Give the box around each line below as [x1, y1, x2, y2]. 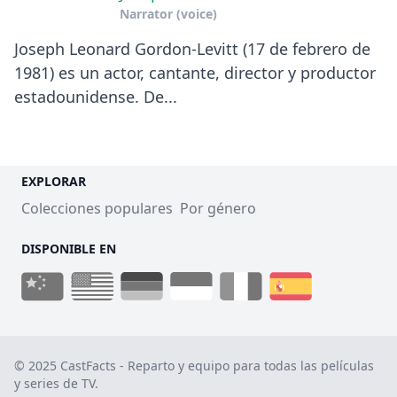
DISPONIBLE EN [21, 239, 116, 257]
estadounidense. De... [14, 85, 177, 107]
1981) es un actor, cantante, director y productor [14, 61, 376, 83]
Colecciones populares [21, 198, 173, 218]
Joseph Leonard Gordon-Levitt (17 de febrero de [14, 37, 370, 59]
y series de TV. [14, 374, 98, 392]
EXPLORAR [21, 172, 86, 190]
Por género [180, 198, 256, 218]
